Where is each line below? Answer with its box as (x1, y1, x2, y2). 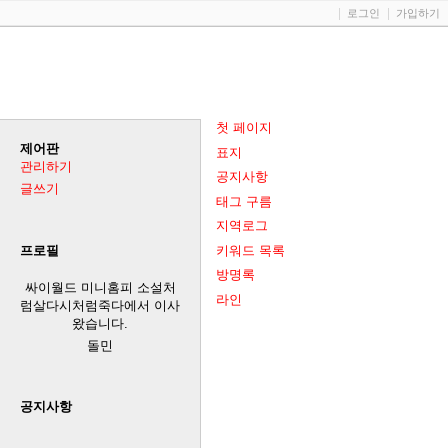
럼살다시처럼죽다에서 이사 (20, 297, 180, 313)
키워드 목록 (216, 242, 285, 258)
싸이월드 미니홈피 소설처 (24, 279, 176, 295)
